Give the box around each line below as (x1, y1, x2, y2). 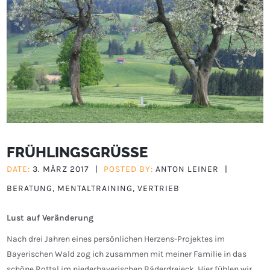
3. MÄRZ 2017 (33, 164, 90, 175)
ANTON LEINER (155, 164, 219, 175)
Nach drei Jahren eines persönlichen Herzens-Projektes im (7, 234, 225, 245)
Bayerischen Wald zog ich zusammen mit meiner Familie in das (7, 249, 247, 260)
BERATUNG (7, 183, 53, 194)
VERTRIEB (137, 183, 180, 194)
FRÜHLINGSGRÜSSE (7, 143, 140, 162)
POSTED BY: (104, 164, 156, 175)
